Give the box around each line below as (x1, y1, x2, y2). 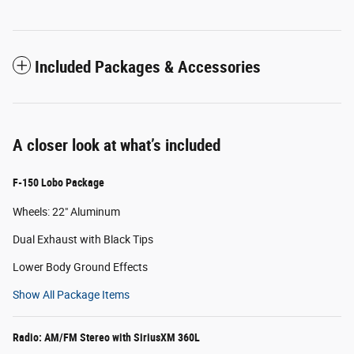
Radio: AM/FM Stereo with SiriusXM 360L (13, 331, 200, 345)
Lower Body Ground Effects (13, 261, 148, 274)
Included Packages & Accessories (35, 58, 261, 77)
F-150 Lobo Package (13, 176, 104, 190)
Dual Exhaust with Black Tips (13, 233, 153, 247)
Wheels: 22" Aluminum (13, 205, 120, 219)
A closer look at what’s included (13, 136, 220, 156)
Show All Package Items (13, 288, 130, 302)
